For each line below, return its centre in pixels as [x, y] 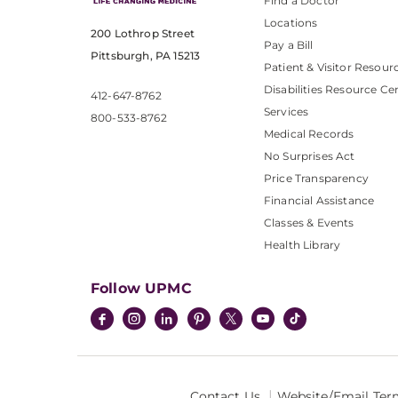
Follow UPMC [141, 288]
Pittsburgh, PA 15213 [146, 55]
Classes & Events [309, 222]
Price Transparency [316, 178]
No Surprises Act [310, 155]
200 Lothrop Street [143, 33]
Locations [291, 22]
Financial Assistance [319, 200]
